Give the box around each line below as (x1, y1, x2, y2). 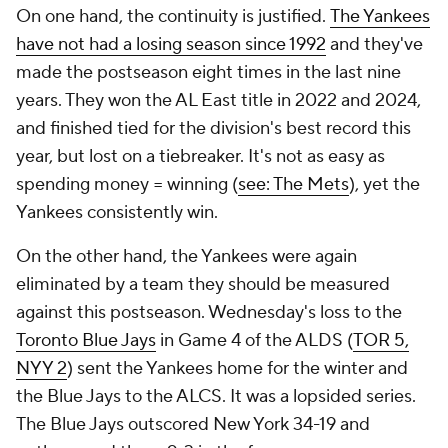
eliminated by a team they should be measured (16, 273, 390, 296)
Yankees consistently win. (16, 201, 218, 224)
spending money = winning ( (16, 173, 238, 196)
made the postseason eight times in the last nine (16, 61, 401, 84)
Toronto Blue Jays (16, 329, 156, 352)
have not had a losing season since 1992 (16, 33, 326, 56)
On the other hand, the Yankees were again (16, 245, 357, 268)
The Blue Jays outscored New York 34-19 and (16, 413, 370, 436)
